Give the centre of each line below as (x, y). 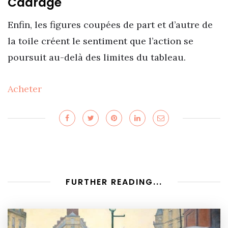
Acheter (25, 89)
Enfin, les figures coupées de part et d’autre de (110, 25)
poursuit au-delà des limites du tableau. (97, 58)
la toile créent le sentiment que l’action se (101, 41)
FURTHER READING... (114, 182)
